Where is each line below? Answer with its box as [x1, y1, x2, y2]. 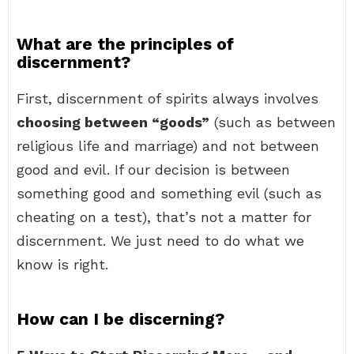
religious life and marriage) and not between [17, 137, 319, 154]
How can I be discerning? [17, 309, 224, 329]
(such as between [209, 114, 336, 130]
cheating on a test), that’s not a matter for [17, 209, 311, 225]
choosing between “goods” [17, 114, 209, 130]
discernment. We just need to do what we [17, 232, 304, 249]
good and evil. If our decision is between [17, 161, 290, 178]
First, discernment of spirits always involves [17, 90, 318, 107]
